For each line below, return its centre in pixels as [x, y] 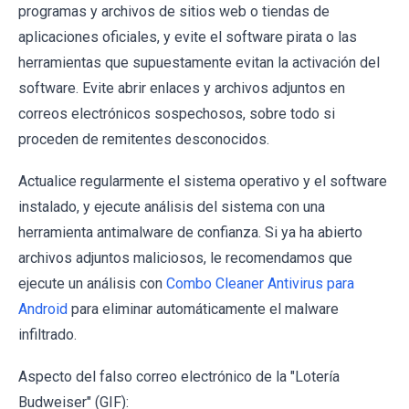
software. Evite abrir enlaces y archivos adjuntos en [182, 89]
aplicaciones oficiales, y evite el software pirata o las [188, 37]
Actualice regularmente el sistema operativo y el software [203, 182]
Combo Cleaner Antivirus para [260, 284]
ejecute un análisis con [92, 284]
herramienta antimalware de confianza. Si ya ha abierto [190, 233]
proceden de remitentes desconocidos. [144, 140]
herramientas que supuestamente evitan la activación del [199, 63]
